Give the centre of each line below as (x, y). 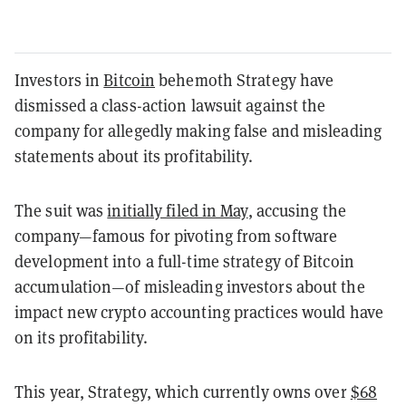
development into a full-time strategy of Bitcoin (184, 261)
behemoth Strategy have (245, 80)
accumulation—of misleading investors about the (190, 286)
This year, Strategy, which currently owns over (183, 391)
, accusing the (297, 210)
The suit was (61, 210)
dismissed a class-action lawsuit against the (170, 105)
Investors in (59, 80)
